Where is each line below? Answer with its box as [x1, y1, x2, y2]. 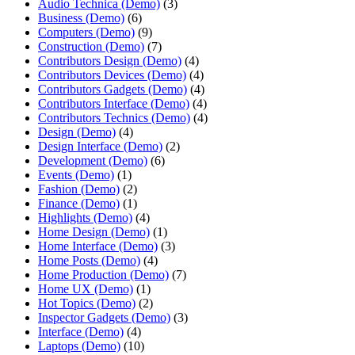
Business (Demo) [38, 11, 124, 25]
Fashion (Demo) [38, 182, 120, 197]
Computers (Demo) [38, 25, 135, 40]
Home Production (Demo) [38, 268, 169, 282]
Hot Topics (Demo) [38, 296, 136, 311]
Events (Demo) [38, 168, 114, 182]
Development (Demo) [38, 154, 147, 168]
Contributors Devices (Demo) [38, 68, 186, 82]
